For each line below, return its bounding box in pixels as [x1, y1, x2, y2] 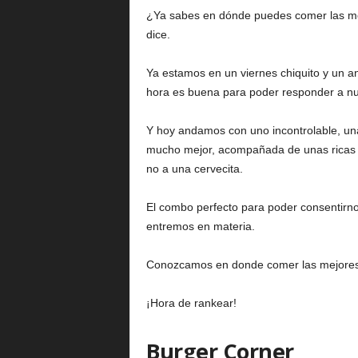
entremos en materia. [145, 220, 255, 233]
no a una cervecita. [145, 162, 243, 175]
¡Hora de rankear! [145, 296, 237, 309]
